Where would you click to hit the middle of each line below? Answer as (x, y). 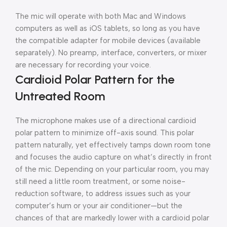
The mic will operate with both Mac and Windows (101, 16)
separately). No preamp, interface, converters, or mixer (111, 53)
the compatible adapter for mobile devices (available (108, 41)
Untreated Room (60, 96)
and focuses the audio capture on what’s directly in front (113, 157)
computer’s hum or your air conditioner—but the (99, 206)
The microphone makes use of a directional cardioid (106, 121)
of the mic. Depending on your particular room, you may (112, 169)
